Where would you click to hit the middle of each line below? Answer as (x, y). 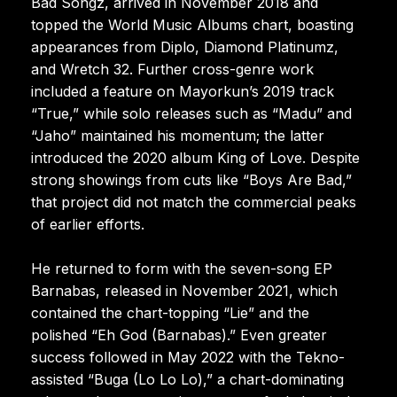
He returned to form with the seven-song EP (182, 268)
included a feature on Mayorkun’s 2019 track (183, 91)
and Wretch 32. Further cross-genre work (172, 69)
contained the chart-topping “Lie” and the (170, 312)
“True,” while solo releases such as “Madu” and (191, 113)
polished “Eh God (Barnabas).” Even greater (179, 335)
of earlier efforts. (88, 224)
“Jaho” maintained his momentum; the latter (178, 135)
